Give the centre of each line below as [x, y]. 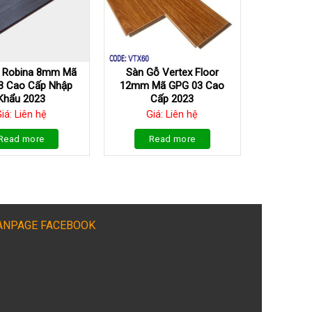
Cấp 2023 [172, 99]
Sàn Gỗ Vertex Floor [172, 73]
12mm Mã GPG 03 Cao [172, 86]
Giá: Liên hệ [172, 114]
